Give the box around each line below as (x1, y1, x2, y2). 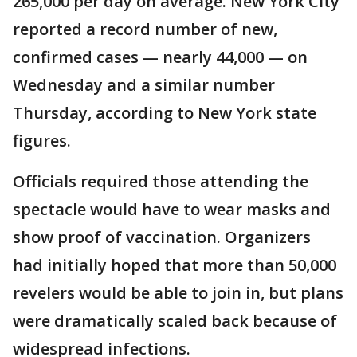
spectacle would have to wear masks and (13, 198, 331, 220)
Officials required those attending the (13, 171, 308, 192)
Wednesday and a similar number (13, 74, 275, 96)
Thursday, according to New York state (13, 102, 316, 124)
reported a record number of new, (13, 18, 277, 40)
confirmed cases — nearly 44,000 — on (13, 46, 308, 68)
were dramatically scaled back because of (13, 310, 337, 331)
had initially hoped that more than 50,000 (13, 254, 336, 276)
